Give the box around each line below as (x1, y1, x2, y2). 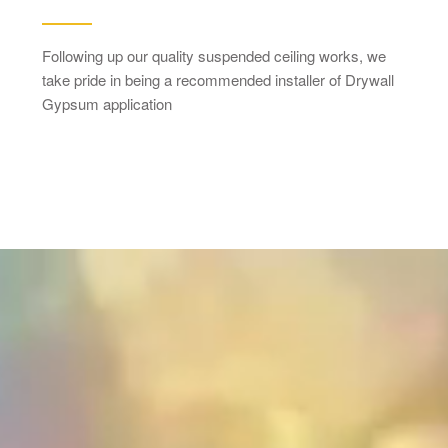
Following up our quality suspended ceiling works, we (41, 45, 386, 66)
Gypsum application (41, 93, 172, 114)
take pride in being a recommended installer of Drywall (41, 69, 394, 90)
